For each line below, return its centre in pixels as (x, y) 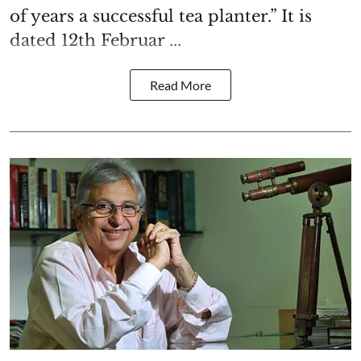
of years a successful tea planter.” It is (161, 16)
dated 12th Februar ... (95, 40)
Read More (180, 85)
